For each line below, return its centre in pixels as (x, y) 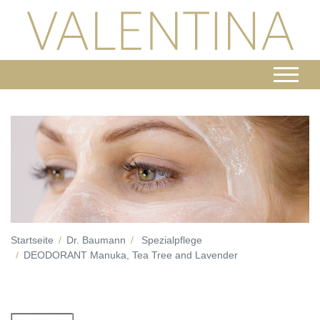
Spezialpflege (172, 240)
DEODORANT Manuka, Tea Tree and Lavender (131, 255)
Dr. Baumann (96, 240)
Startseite (32, 240)
